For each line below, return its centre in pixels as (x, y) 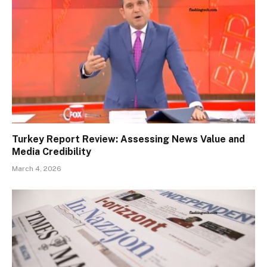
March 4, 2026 (37, 169)
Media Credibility (52, 152)
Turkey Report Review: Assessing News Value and (128, 139)
